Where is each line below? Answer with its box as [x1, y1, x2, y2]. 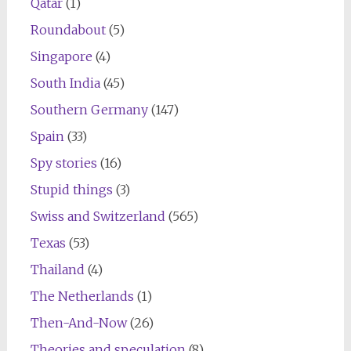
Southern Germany [30, 101, 148, 118]
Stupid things [30, 181, 113, 197]
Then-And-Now [30, 314, 127, 331]
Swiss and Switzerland [30, 208, 165, 224]
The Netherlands [30, 288, 134, 304]
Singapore [30, 48, 92, 64]
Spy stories [30, 154, 97, 171]
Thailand [30, 261, 85, 277]
